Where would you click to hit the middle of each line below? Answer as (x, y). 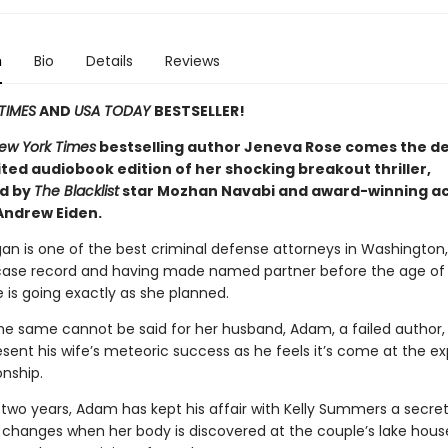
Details (109, 61)
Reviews (192, 61)
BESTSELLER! (199, 111)
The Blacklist (76, 191)
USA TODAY (113, 111)
